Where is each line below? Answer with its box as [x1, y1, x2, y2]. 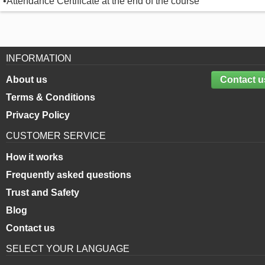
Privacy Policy [5, 110, 70, 120]
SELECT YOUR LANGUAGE [5, 244, 130, 254]
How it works [5, 152, 63, 162]
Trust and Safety [5, 188, 79, 198]
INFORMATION [5, 53, 72, 63]
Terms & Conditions [5, 92, 95, 102]
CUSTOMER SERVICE [5, 131, 106, 141]
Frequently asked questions [5, 170, 131, 180]
